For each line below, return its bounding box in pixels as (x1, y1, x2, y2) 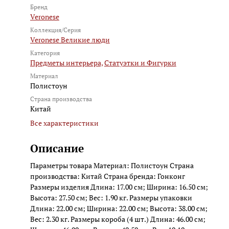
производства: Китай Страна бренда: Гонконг (30, 171, 185, 181)
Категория (30, 49, 60, 57)
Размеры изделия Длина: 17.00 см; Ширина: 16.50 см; (30, 181, 208, 192)
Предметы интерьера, (30, 57, 103, 67)
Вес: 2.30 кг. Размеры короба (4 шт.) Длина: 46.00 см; (30, 214, 205, 224)
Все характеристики (30, 118, 99, 128)
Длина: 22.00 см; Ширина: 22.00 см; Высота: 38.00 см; (30, 203, 208, 213)
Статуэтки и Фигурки (104, 57, 176, 67)
